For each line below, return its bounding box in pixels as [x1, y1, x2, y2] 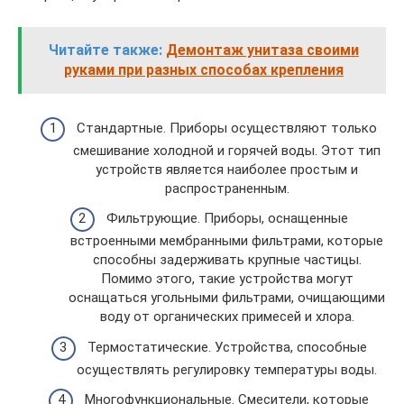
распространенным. [164, 179, 289, 197]
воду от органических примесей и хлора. [99, 308, 354, 325]
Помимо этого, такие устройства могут [100, 271, 353, 287]
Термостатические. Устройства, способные [87, 338, 367, 355]
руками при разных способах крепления [64, 61, 344, 78]
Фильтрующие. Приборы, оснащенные [106, 210, 348, 226]
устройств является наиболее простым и [96, 161, 358, 178]
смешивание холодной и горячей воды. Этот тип [73, 142, 381, 159]
